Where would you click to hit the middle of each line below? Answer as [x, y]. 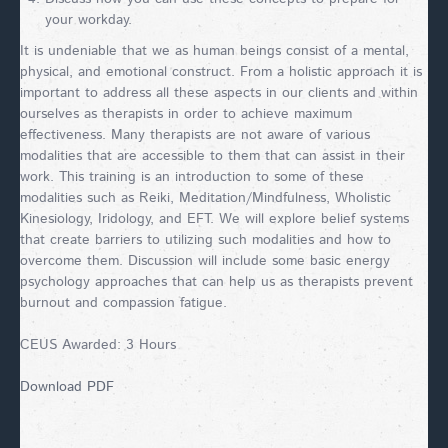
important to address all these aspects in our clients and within [219, 93]
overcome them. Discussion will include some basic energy [205, 261]
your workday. [88, 19]
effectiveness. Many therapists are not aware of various [195, 135]
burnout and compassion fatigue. [123, 303]
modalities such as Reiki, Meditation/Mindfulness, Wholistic [205, 198]
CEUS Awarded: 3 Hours [98, 345]
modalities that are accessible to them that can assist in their [212, 156]
